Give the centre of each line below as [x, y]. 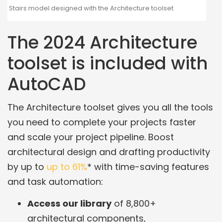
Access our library [69, 204]
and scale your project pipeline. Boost [91, 137]
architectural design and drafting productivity [109, 152]
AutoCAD [47, 84]
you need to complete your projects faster [102, 122]
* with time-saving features [148, 167]
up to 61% [67, 167]
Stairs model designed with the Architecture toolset [91, 8]
